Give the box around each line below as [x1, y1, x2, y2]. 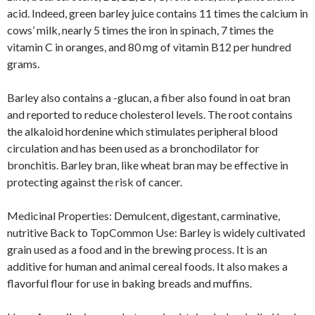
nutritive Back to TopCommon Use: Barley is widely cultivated [7, 225, 305, 239]
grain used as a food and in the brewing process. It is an [7, 242, 267, 256]
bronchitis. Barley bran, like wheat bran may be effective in [7, 157, 288, 172]
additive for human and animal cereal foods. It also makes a [7, 259, 288, 273]
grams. [7, 56, 39, 70]
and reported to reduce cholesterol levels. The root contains [7, 107, 292, 121]
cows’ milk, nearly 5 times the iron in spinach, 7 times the [7, 22, 274, 37]
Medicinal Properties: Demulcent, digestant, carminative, [7, 208, 280, 222]
